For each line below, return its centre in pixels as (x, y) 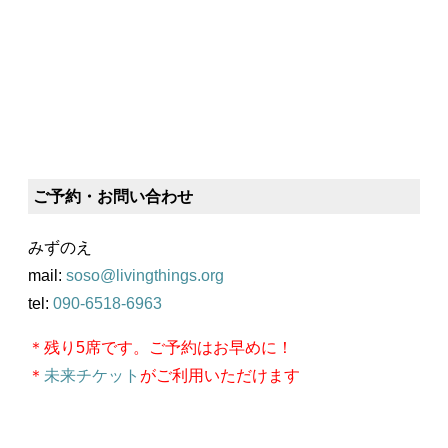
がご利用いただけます (220, 376)
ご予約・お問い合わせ (113, 197)
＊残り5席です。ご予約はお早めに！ (160, 348)
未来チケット (92, 376)
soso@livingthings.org (145, 276)
